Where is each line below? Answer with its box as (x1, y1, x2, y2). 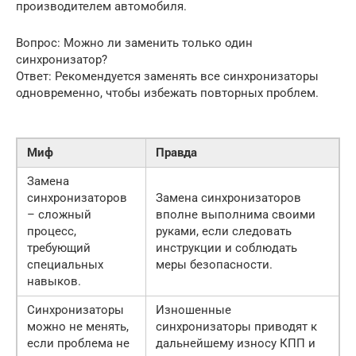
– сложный (27, 207, 91, 222)
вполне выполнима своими (156, 207, 315, 222)
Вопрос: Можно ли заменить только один (16, 36, 253, 51)
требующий (27, 241, 91, 256)
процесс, (27, 224, 76, 239)
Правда (156, 145, 197, 161)
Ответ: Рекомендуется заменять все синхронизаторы (16, 69, 319, 84)
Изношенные (156, 303, 231, 318)
